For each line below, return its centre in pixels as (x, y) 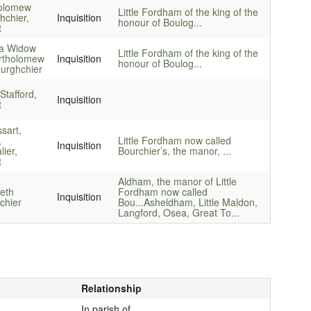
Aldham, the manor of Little (177, 181)
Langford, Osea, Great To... (178, 212)
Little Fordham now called (174, 140)
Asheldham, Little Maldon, (200, 202)
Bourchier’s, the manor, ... (174, 150)
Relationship (111, 288)
